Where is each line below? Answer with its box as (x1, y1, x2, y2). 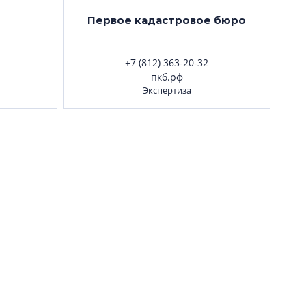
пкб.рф (150, 70, 183, 83)
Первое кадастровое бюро (87, 13, 246, 27)
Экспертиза (142, 84, 191, 96)
